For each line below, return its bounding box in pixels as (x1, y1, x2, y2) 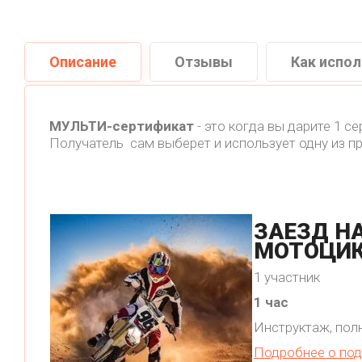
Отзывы (175, 53, 233, 71)
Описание (49, 53, 116, 71)
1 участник (254, 269, 320, 286)
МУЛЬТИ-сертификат (49, 118, 194, 135)
